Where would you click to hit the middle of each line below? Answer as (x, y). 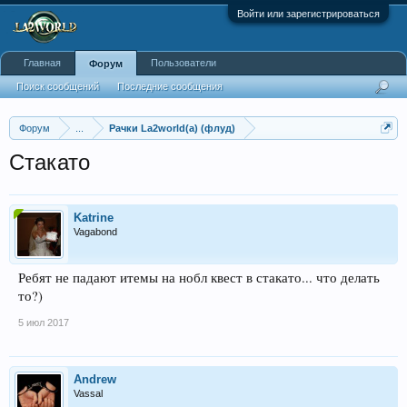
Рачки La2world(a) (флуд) (172, 128)
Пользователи (184, 63)
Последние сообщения (170, 86)
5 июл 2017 (44, 323)
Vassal (88, 393)
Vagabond (95, 232)
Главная (42, 63)
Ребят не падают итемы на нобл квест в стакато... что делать (199, 278)
